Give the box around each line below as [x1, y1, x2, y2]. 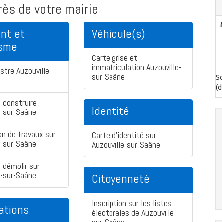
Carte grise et [92, 52, 137, 64]
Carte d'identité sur [92, 129, 156, 141]
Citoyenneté [92, 171, 150, 187]
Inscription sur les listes [92, 197, 171, 209]
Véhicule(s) [92, 26, 145, 42]
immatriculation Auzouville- [92, 61, 181, 73]
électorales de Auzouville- [92, 207, 176, 219]
